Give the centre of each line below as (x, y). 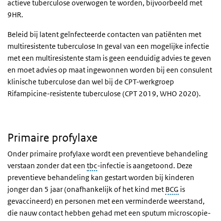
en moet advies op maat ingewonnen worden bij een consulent (110, 70)
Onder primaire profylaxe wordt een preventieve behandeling (108, 153)
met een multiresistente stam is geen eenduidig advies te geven (109, 58)
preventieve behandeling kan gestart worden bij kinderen (101, 177)
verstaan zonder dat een (47, 165)
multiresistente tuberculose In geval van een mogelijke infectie (108, 46)
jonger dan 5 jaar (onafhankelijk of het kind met (86, 189)
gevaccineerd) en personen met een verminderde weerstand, (106, 201)
